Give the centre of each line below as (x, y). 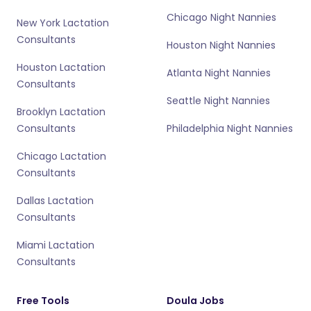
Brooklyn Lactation (61, 112)
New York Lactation (63, 23)
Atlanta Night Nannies (219, 73)
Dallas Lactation (55, 201)
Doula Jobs (195, 301)
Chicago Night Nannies (221, 17)
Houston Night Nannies (221, 45)
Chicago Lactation (61, 156)
